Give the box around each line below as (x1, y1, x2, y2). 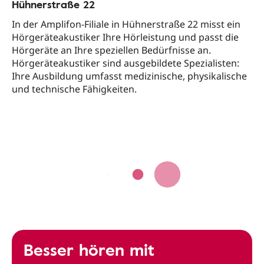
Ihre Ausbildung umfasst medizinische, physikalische (12, 70, 247, 83)
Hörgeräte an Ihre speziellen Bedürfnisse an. (12, 44, 211, 57)
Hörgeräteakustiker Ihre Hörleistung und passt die (12, 31, 239, 44)
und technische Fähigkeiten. (12, 82, 137, 96)
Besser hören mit (24, 237, 154, 262)
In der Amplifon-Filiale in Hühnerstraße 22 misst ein (12, 18, 240, 31)
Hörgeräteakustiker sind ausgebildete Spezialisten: (12, 57, 239, 70)
